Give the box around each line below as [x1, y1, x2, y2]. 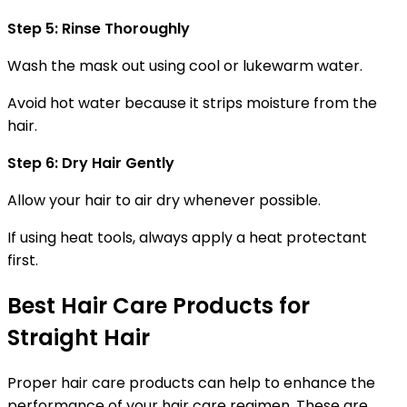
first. [7, 249, 38, 271]
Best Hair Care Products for [7, 290, 310, 321]
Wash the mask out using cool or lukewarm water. [7, 55, 362, 76]
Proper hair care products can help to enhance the [7, 372, 375, 393]
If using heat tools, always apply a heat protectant [7, 226, 367, 248]
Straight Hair [7, 322, 150, 352]
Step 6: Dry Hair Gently [7, 152, 174, 174]
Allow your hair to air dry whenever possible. [7, 189, 321, 211]
